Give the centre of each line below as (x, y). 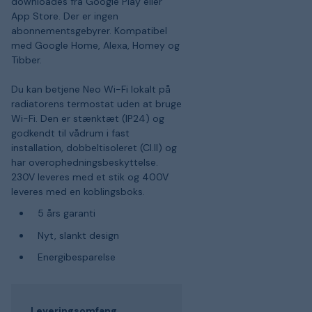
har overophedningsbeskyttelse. (85, 162)
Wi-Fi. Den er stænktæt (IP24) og (88, 118)
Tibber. (26, 60)
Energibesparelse (76, 257)
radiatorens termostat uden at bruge (96, 103)
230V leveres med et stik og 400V (90, 177)
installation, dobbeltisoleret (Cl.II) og (94, 147)
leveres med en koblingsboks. (78, 191)
